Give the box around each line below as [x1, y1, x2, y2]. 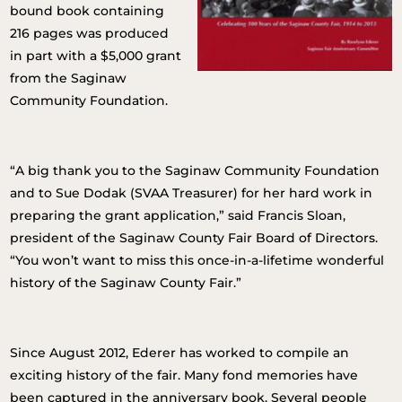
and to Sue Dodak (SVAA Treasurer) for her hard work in [10, 185, 373, 201]
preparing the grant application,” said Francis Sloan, [10, 207, 346, 223]
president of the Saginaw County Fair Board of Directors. [10, 230, 379, 246]
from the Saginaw [10, 70, 127, 86]
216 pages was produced [10, 25, 170, 41]
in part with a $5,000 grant [10, 48, 182, 64]
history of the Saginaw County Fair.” [10, 275, 242, 291]
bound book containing [10, 3, 165, 19]
